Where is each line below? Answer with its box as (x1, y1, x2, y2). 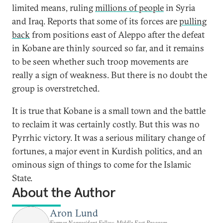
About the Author (12, 184, 115, 201)
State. (12, 172, 32, 184)
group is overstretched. (12, 83, 100, 94)
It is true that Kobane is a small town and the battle (12, 105, 206, 116)
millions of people (95, 2, 164, 13)
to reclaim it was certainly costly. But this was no (12, 118, 200, 130)
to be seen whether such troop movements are (12, 56, 188, 67)
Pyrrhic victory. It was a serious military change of (12, 132, 205, 143)
